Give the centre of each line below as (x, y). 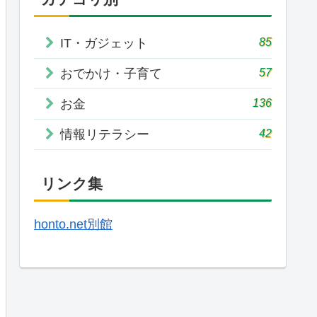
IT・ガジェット (104, 43)
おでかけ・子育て (111, 73)
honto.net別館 (73, 225)
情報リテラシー (105, 134)
